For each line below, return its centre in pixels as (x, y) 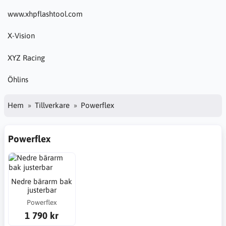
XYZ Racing (26, 58)
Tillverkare (52, 105)
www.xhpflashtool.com (45, 14)
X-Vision (21, 36)
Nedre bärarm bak (42, 181)
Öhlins (18, 80)
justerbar (42, 190)
